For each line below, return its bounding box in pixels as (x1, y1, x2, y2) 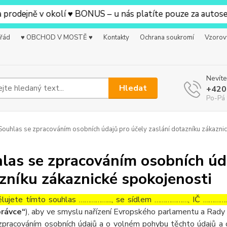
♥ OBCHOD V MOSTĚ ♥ (21, 33, 93, 42)
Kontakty (103, 33, 129, 42)
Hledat (119, 82, 147, 94)
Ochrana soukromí (140, 33, 194, 42)
